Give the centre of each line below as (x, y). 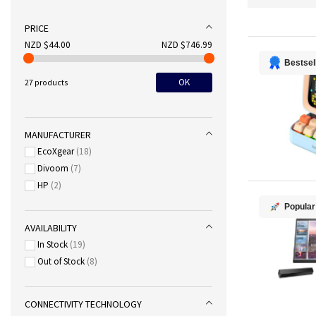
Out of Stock (61, 261)
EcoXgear (56, 151)
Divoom (53, 168)
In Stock (53, 244)
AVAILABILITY (51, 228)
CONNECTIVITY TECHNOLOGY (83, 304)
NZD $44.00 (48, 45)
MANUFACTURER (58, 135)
